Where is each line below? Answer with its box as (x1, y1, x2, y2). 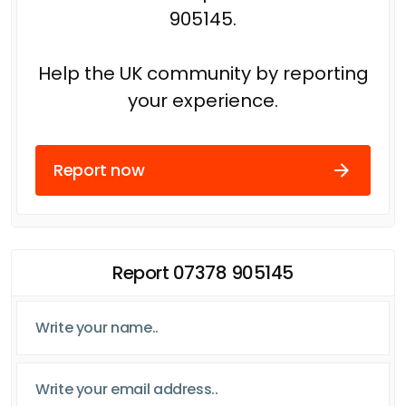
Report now (53, 159, 145, 182)
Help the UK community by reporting (37, 60, 369, 86)
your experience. (128, 87, 278, 113)
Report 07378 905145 (112, 259, 294, 285)
